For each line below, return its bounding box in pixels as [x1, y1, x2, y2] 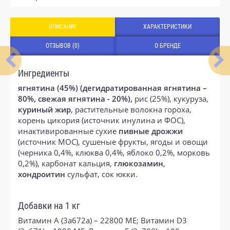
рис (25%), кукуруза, [132, 93, 208, 104]
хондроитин [18, 168, 65, 179]
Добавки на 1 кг [18, 200, 80, 211]
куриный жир [18, 104, 71, 114]
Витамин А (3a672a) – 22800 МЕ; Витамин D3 [18, 215, 187, 225]
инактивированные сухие [18, 125, 119, 136]
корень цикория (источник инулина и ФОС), [18, 114, 185, 125]
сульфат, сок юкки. [65, 168, 138, 179]
